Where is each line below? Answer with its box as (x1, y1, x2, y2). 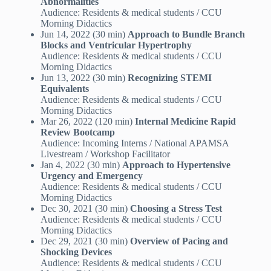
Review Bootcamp (40, 127, 115, 138)
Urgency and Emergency (40, 171, 143, 181)
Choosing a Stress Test (129, 203, 222, 214)
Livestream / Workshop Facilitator (40, 149, 170, 160)
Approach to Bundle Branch (127, 29, 245, 40)
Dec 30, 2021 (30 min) (40, 203, 130, 214)
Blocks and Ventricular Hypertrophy (40, 40, 192, 51)
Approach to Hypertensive (122, 160, 230, 171)
